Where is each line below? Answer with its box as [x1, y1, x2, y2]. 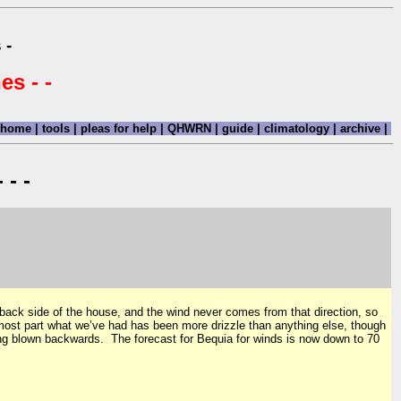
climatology [260, 121, 333, 135]
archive [337, 121, 384, 135]
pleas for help [77, 121, 160, 135]
